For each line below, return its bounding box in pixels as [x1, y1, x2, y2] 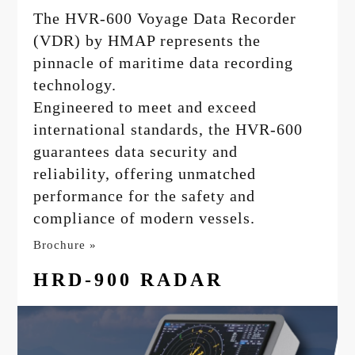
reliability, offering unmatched [33, 164, 257, 182]
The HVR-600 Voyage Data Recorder [33, 9, 297, 27]
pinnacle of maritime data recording [33, 53, 294, 71]
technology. [33, 75, 117, 94]
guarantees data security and [33, 142, 239, 160]
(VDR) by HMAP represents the [33, 31, 261, 49]
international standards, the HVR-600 [33, 120, 303, 138]
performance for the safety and [33, 186, 256, 204]
